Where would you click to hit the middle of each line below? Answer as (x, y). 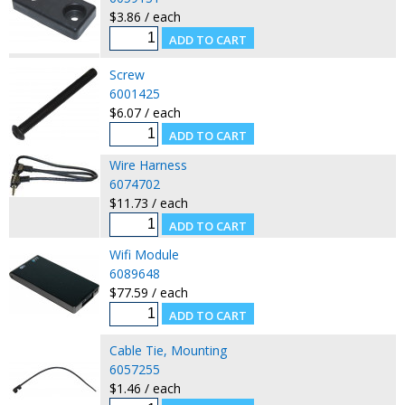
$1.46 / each (145, 388)
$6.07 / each (145, 112)
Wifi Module (144, 254)
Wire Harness (148, 165)
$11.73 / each (148, 202)
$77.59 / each (148, 292)
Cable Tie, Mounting (168, 350)
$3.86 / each (145, 16)
